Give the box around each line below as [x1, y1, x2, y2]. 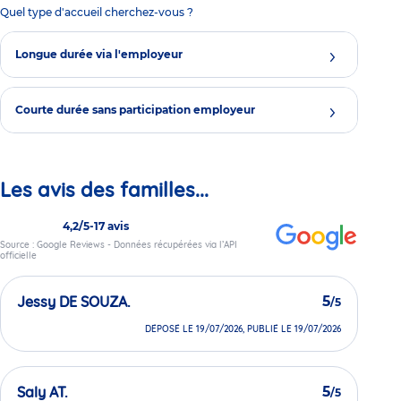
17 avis [94, 219, 129, 234]
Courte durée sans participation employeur [15, 102, 255, 116]
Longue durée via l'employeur [15, 47, 183, 61]
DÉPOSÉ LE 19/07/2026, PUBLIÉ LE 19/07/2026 [145, 323, 341, 336]
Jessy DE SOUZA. [17, 293, 131, 311]
